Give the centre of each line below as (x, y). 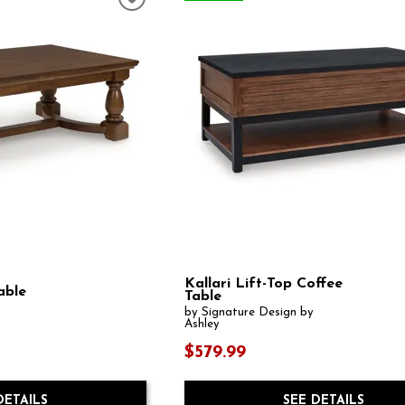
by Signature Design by (250, 312)
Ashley (202, 324)
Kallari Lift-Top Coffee (264, 283)
